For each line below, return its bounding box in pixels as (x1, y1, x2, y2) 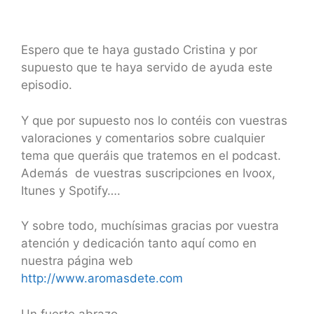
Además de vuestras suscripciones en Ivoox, (21, 165, 275, 180)
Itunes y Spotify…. (21, 183, 121, 198)
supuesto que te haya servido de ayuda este (21, 60, 273, 75)
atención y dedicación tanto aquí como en (21, 236, 257, 251)
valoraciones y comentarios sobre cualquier (21, 130, 265, 145)
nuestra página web (21, 254, 133, 268)
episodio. (21, 78, 72, 93)
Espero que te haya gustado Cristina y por (21, 43, 257, 57)
